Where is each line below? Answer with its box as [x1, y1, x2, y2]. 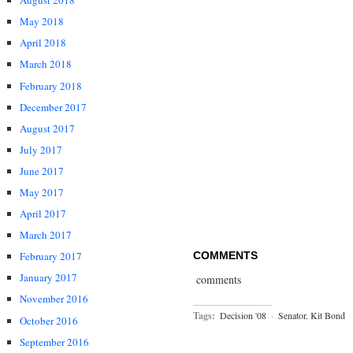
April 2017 [20, 206, 66, 221]
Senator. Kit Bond [278, 309, 345, 322]
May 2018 [20, 14, 64, 29]
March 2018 [20, 57, 72, 72]
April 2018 [20, 35, 66, 50]
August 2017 [20, 121, 75, 136]
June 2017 [20, 163, 64, 178]
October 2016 [20, 313, 78, 328]
